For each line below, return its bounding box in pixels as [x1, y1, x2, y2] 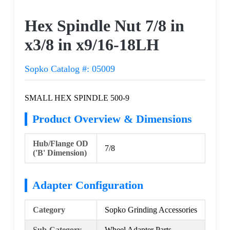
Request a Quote [82, 6, 148, 16]
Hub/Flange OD [33, 139, 88, 148]
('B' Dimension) [33, 148, 87, 157]
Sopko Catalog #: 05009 [25, 63, 115, 74]
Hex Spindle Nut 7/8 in [25, 16, 184, 35]
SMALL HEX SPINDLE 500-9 [25, 93, 129, 102]
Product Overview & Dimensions [32, 112, 192, 125]
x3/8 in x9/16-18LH [25, 35, 159, 54]
